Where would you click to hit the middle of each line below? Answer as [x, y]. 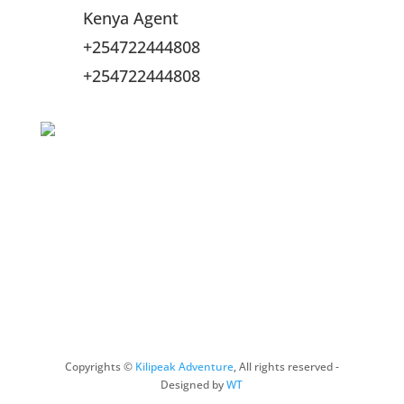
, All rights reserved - [286, 367]
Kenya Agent [130, 18]
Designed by [194, 385]
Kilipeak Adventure [184, 367]
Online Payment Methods [138, 105]
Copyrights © [100, 367]
